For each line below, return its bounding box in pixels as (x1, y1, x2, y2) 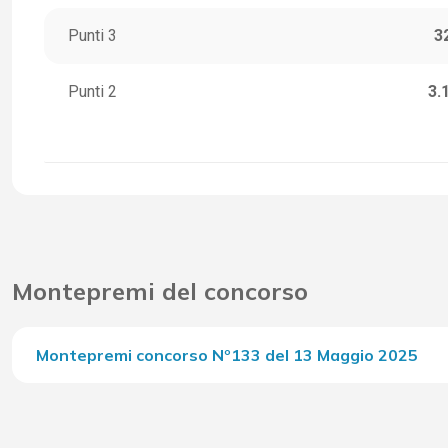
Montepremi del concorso (12, 276, 308, 307)
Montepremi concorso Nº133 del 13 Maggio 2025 (36, 345, 418, 366)
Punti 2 (68, 82, 117, 102)
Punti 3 (68, 26, 117, 46)
